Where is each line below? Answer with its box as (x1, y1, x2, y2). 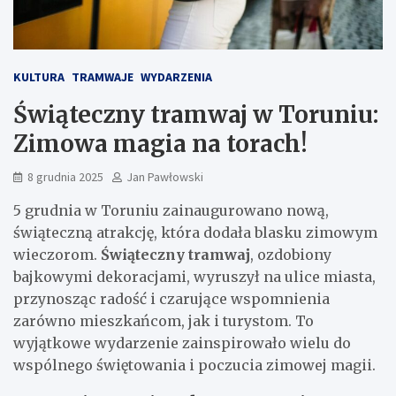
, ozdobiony (250, 245, 331, 263)
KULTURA (13, 68, 65, 85)
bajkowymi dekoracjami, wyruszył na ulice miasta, (13, 267, 376, 286)
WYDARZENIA (141, 68, 212, 85)
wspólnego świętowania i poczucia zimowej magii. (13, 355, 376, 374)
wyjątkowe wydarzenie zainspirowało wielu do (13, 333, 351, 352)
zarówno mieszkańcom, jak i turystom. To (13, 311, 314, 330)
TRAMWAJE (72, 68, 133, 85)
